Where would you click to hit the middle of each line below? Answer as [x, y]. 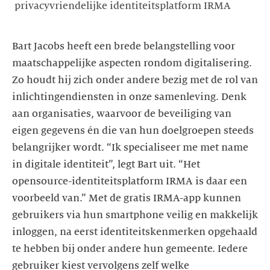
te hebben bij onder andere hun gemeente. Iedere [130, 249]
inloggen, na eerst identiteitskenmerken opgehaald [135, 232]
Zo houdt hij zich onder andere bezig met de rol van [135, 80]
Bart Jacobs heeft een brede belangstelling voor [124, 46]
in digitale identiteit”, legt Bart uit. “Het [106, 164]
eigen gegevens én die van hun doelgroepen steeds [133, 130]
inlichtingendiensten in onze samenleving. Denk [129, 97]
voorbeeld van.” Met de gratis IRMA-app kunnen [127, 198]
